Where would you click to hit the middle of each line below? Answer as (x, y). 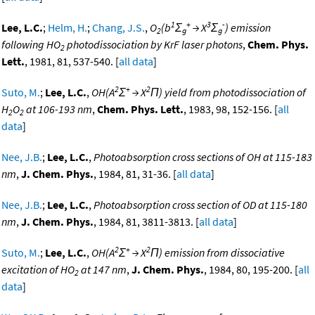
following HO (31, 45)
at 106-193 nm (58, 109)
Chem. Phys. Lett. (140, 109)
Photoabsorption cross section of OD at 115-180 (200, 205)
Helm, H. (67, 28)
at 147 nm (103, 270)
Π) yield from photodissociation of (228, 92)
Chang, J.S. (118, 28)
